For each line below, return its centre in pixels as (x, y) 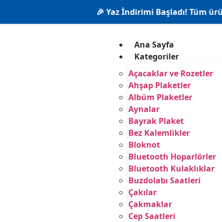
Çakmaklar (150, 204)
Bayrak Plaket (156, 121)
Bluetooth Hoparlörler (172, 157)
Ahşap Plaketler (159, 85)
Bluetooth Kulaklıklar (171, 168)
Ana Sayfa (154, 45)
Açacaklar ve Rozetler (170, 73)
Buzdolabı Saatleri (164, 180)
